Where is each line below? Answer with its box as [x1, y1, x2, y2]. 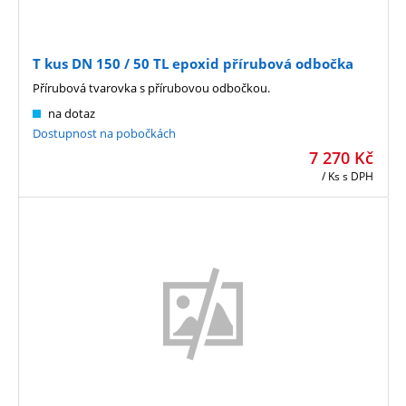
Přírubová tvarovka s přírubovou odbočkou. [33, 79, 270, 96]
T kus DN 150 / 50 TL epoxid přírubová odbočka [33, 53, 353, 72]
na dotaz [48, 104, 95, 121]
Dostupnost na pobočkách [33, 124, 176, 141]
